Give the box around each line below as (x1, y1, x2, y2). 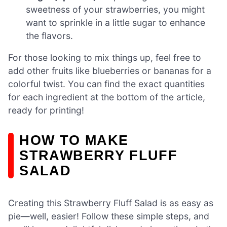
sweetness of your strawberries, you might (26, 4, 205, 15)
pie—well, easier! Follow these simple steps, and (8, 210, 209, 221)
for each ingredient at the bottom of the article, (8, 92, 205, 103)
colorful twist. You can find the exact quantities (8, 79, 205, 90)
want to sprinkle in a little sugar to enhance (26, 17, 206, 28)
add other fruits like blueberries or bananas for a (8, 65, 211, 77)
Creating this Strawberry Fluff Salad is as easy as (8, 197, 213, 208)
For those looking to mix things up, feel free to (8, 52, 201, 63)
